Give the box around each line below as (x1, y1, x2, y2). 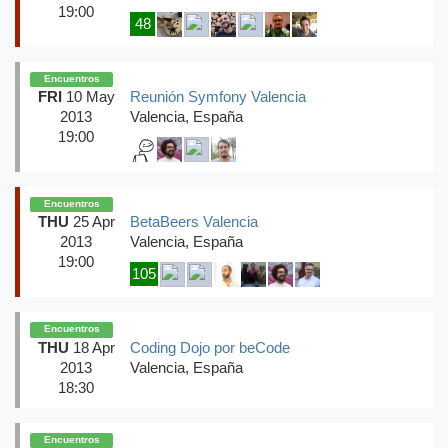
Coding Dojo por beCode (130, 339, 290, 356)
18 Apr (68, 339, 115, 356)
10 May (61, 89, 115, 106)
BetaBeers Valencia (130, 214, 258, 231)
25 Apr (68, 214, 115, 231)
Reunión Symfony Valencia (130, 89, 306, 106)
